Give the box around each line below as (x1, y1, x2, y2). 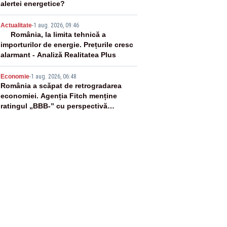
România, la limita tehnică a (10, 30, 106, 39)
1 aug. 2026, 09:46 (33, 22, 79, 29)
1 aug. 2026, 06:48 (30, 73, 77, 80)
